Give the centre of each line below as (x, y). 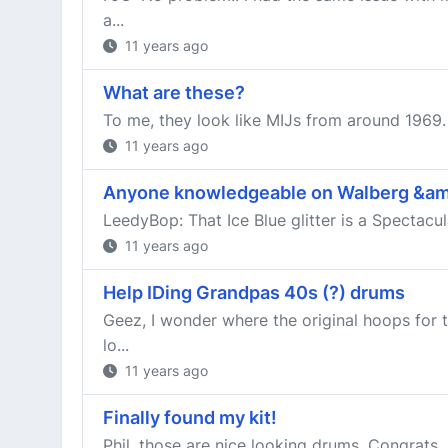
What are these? (174, 92)
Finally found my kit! (190, 417)
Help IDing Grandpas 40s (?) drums (254, 292)
